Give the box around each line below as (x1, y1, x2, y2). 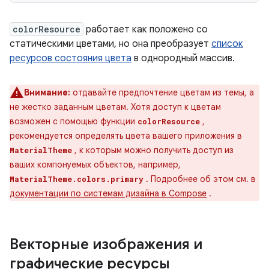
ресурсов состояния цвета (10, 52, 131, 64)
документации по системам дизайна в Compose (10, 188, 207, 199)
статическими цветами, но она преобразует (10, 38, 211, 50)
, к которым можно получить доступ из (72, 145, 234, 156)
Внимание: (24, 87, 70, 98)
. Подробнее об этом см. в (144, 174, 256, 184)
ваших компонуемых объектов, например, (10, 159, 181, 170)
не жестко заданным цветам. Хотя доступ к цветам (10, 101, 221, 112)
